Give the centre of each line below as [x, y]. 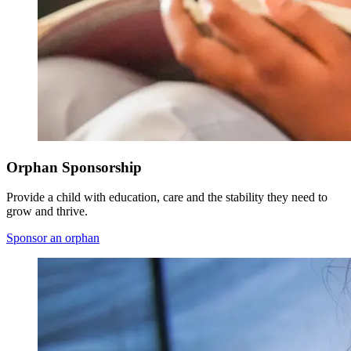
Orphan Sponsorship [74, 167]
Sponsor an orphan [53, 238]
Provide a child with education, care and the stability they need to [167, 197]
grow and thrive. [47, 212]
